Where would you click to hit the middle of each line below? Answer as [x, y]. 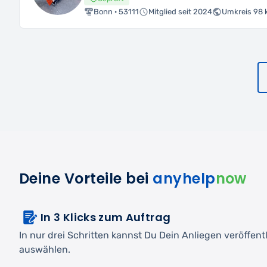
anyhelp [184, 178]
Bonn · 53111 [116, 11]
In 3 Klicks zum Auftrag [106, 218]
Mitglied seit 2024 [180, 11]
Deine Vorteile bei [86, 178]
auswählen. [45, 249]
